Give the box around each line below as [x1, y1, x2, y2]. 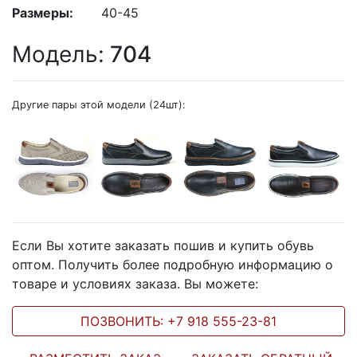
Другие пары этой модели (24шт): [12, 99, 186, 111]
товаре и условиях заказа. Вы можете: [12, 275, 258, 292]
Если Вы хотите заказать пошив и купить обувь [12, 237, 314, 253]
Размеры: [12, 5, 73, 21]
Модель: [12, 41, 104, 68]
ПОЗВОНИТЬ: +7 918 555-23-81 [80, 312, 277, 329]
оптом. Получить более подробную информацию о [12, 256, 333, 273]
